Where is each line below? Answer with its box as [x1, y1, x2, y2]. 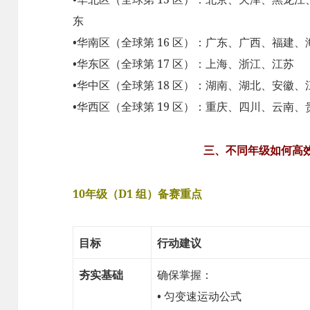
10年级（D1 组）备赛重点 [73, 185, 203, 201]
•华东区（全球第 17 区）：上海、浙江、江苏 [73, 55, 295, 71]
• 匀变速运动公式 [156, 288, 241, 304]
